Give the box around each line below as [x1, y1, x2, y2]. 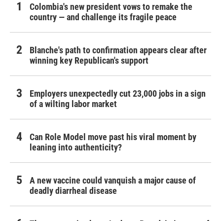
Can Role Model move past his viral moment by [30, 131, 196, 142]
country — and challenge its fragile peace [30, 11, 177, 22]
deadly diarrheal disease [30, 185, 117, 196]
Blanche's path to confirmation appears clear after [30, 44, 207, 55]
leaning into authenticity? [30, 142, 122, 152]
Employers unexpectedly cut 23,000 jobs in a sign [30, 88, 206, 99]
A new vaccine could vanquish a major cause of [30, 175, 196, 185]
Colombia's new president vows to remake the [30, 1, 192, 12]
